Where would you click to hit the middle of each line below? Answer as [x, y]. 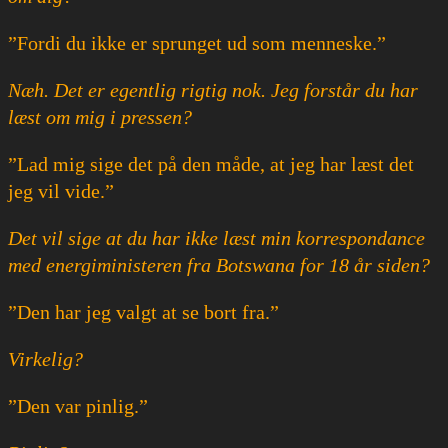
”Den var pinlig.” [78, 405]
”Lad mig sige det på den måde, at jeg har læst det [211, 163]
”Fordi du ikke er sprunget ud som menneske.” [197, 42]
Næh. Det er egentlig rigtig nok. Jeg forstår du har [213, 89]
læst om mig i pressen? [100, 116]
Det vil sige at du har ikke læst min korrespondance [216, 237]
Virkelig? [45, 358]
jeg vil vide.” [61, 190]
